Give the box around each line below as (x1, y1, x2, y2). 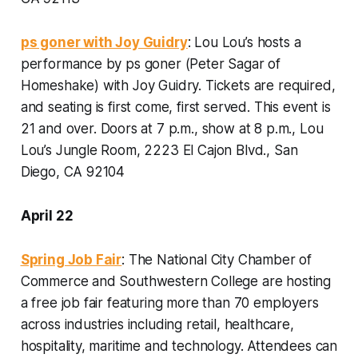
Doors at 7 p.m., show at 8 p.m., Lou (100, 120, 324, 137)
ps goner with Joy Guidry (20, 34, 188, 50)
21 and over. (20, 120, 101, 137)
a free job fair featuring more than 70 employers (20, 294, 319, 311)
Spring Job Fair (20, 251, 122, 268)
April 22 (20, 207, 74, 224)
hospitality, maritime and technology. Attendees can (20, 337, 338, 354)
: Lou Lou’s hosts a (187, 34, 301, 50)
